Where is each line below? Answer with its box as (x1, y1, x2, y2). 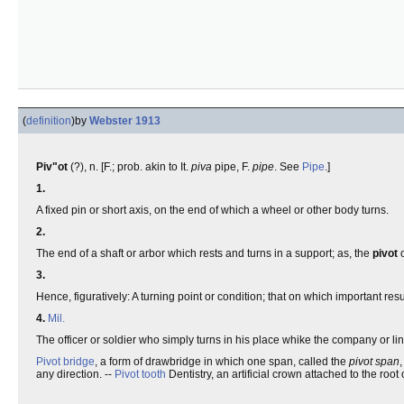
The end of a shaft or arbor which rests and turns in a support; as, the (36, 247, 372, 260)
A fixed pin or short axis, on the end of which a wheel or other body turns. (36, 204, 389, 216)
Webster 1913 (89, 115, 161, 127)
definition (26, 115, 71, 127)
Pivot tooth (115, 368, 166, 381)
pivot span (349, 355, 399, 368)
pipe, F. (212, 161, 252, 173)
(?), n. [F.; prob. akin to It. (68, 161, 191, 173)
